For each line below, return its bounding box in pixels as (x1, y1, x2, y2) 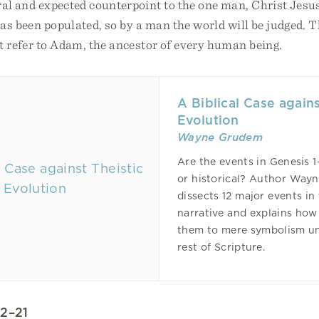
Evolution (177, 113, 239, 127)
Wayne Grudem (177, 131, 263, 144)
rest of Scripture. (177, 241, 266, 253)
